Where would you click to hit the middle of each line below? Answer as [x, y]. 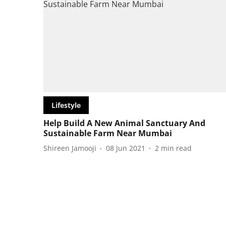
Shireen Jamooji [70, 148]
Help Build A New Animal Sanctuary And [124, 123]
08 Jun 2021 [126, 148]
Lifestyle [66, 105]
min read [176, 148]
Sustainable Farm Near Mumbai [108, 133]
